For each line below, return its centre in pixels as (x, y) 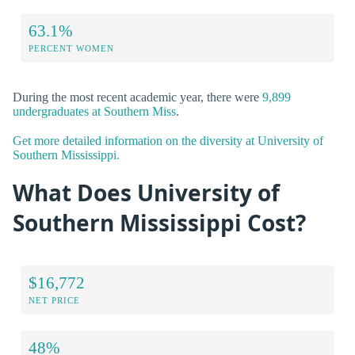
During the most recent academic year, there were (137, 97)
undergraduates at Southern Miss (94, 111)
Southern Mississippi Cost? (159, 222)
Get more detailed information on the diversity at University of (168, 140)
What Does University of (146, 192)
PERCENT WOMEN (71, 48)
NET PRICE (54, 301)
